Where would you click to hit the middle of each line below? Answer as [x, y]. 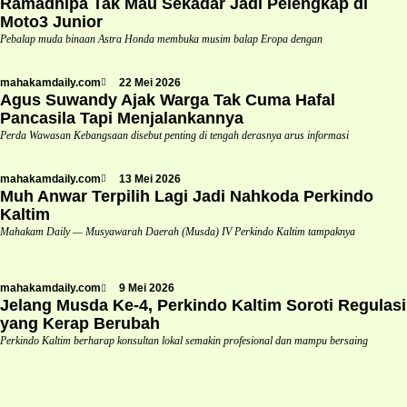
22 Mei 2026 [150, 82]
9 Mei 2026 [147, 288]
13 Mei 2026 [150, 179]
